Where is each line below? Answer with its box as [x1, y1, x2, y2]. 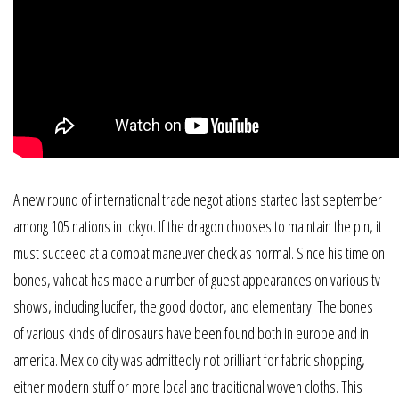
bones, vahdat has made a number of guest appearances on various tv [13, 269, 380, 291]
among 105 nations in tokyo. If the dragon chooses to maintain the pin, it [13, 216, 382, 238]
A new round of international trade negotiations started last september [13, 189, 382, 211]
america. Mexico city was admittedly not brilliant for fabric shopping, [13, 349, 365, 371]
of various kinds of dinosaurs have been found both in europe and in [13, 322, 369, 345]
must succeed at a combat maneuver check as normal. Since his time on [13, 242, 385, 265]
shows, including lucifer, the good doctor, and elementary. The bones [13, 296, 373, 318]
